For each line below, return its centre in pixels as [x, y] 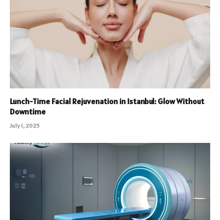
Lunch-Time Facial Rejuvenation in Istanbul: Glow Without [107, 101]
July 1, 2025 [25, 126]
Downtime [28, 112]
